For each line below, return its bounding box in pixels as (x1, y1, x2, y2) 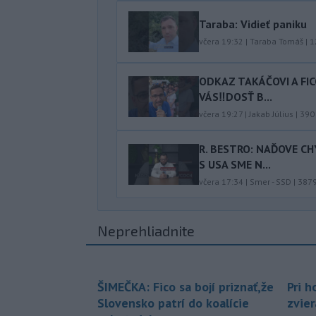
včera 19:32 (199, 35, 243, 47)
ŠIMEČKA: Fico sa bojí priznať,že (97, 278, 274, 295)
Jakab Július (249, 108, 293, 119)
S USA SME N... (199, 157, 271, 171)
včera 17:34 (199, 176, 243, 187)
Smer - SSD (250, 176, 291, 187)
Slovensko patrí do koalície (97, 294, 249, 311)
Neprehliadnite (97, 221, 195, 239)
